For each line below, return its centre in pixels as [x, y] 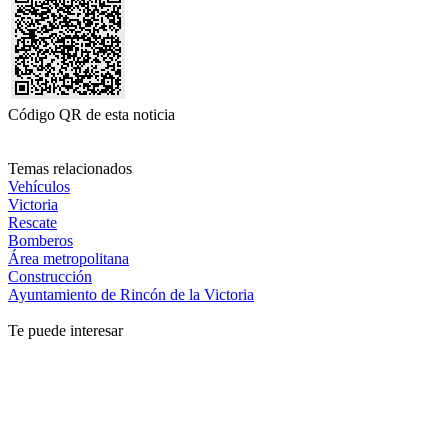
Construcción [50, 276]
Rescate [32, 222]
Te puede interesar [65, 330]
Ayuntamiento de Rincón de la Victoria [131, 294]
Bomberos [40, 240]
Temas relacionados [70, 168]
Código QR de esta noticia [91, 114]
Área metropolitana [68, 258]
